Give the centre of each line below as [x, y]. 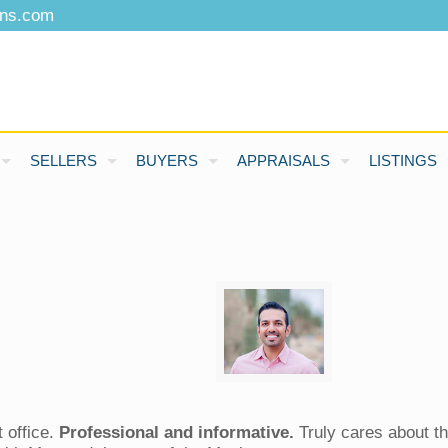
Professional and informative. [177, 432]
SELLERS [63, 160]
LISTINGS [402, 160]
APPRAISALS [283, 160]
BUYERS [166, 160]
